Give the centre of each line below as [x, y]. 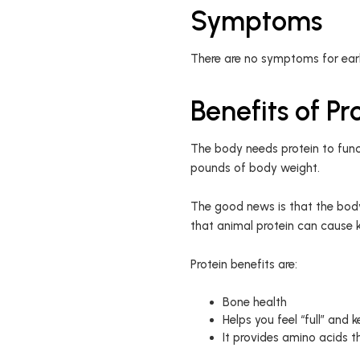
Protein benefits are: [243, 264]
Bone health [254, 302]
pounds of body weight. [255, 168]
